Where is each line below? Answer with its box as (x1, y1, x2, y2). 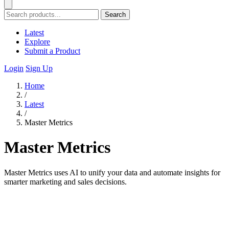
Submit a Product (25, 47, 80, 55)
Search (105, 11, 126, 18)
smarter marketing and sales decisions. (4, 177, 127, 186)
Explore (25, 37, 50, 46)
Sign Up (26, 64, 53, 73)
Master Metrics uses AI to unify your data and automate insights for (4, 168, 220, 177)
